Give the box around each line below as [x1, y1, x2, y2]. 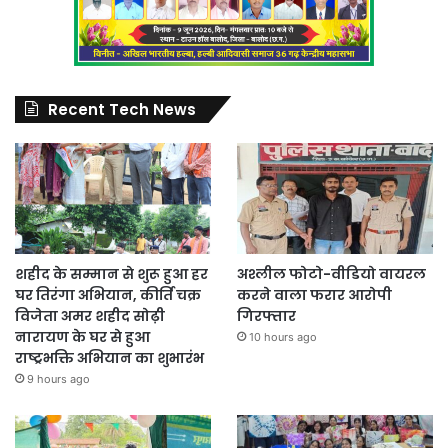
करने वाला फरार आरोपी [236, 284, 392, 305]
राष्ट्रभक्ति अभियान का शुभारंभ [15, 347, 204, 368]
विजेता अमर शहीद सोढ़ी [15, 305, 165, 326]
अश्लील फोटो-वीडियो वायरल [236, 263, 426, 284]
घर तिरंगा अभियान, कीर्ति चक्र [15, 284, 201, 305]
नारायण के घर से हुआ [15, 326, 150, 347]
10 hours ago [248, 329, 317, 344]
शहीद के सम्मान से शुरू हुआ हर [15, 263, 208, 284]
